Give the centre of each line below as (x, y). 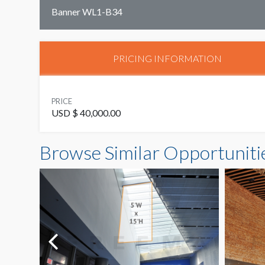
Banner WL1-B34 (87, 11)
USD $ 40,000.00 (86, 113)
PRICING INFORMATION (168, 59)
